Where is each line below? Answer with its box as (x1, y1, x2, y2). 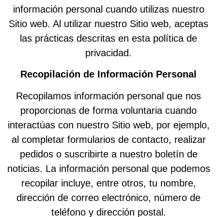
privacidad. (85, 47, 132, 58)
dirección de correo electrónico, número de (16, 192, 201, 203)
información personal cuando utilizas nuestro (13, 4, 204, 15)
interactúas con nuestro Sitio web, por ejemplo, (7, 119, 210, 130)
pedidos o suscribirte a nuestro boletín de (19, 148, 198, 159)
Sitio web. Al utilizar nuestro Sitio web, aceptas (9, 18, 208, 29)
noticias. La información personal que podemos (7, 163, 210, 174)
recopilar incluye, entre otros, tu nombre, (21, 177, 196, 188)
